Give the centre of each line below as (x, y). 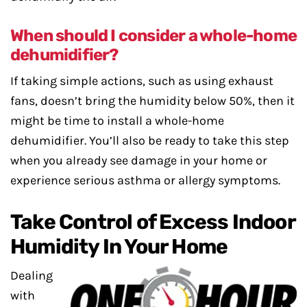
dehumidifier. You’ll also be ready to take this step (150, 141)
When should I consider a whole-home (154, 36)
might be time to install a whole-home (117, 121)
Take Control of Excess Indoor (153, 222)
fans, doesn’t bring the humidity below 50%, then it (152, 101)
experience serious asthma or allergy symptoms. (145, 181)
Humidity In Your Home (119, 247)
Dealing (32, 276)
